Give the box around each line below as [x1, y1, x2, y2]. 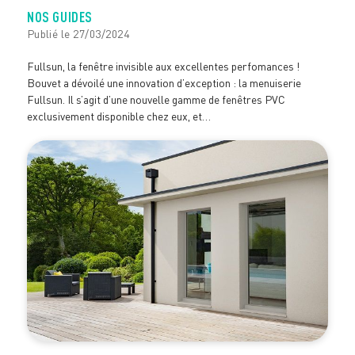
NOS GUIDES [26, 9, 93, 25]
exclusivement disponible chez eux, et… [26, 109, 211, 124]
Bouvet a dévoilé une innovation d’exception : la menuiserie [26, 76, 301, 90]
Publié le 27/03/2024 [26, 27, 129, 41]
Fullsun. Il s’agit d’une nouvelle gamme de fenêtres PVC [26, 93, 285, 107]
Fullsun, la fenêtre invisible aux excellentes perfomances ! [26, 59, 300, 74]
